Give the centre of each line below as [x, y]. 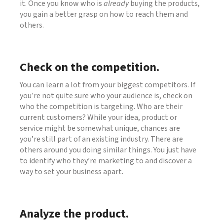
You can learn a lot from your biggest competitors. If [108, 85]
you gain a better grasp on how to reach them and [104, 14]
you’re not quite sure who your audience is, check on [106, 95]
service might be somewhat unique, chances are [100, 128]
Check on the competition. [90, 67]
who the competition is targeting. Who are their [101, 106]
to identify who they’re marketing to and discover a [106, 161]
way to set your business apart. [72, 171]
